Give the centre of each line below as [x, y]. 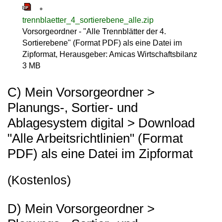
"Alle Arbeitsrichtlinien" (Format [95, 139]
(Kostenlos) [39, 180]
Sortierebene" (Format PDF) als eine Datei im [102, 43]
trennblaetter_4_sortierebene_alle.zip [88, 20]
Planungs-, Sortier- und [73, 108]
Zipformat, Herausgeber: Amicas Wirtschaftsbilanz [110, 55]
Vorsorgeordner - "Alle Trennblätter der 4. [94, 32]
